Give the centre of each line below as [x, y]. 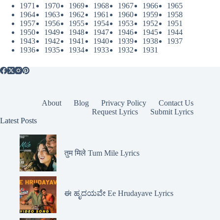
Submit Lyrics [172, 111]
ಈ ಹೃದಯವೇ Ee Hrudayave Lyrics [119, 193]
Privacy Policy [124, 103]
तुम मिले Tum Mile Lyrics [102, 153]
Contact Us [176, 103]
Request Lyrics [115, 111]
